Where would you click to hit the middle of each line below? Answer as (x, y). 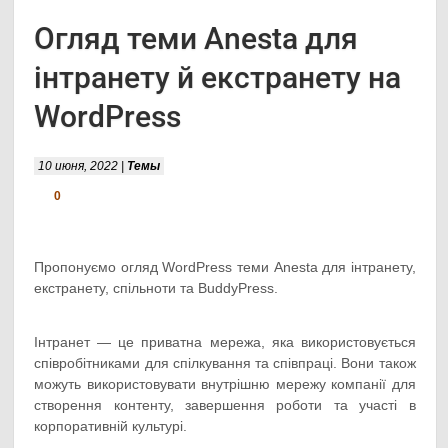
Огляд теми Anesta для (196, 38)
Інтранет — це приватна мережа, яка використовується (225, 342)
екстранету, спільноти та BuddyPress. (156, 288)
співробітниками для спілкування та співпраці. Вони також (225, 363)
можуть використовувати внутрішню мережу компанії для (225, 384)
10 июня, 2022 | (83, 166)
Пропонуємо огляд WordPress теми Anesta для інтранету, (225, 267)
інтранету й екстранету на (218, 77)
